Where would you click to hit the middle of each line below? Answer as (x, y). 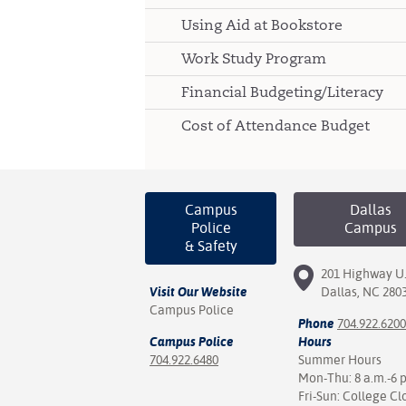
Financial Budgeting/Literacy (282, 92)
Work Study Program (254, 58)
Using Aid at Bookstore (262, 25)
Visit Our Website (198, 292)
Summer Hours (340, 360)
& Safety (211, 246)
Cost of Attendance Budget (275, 126)
